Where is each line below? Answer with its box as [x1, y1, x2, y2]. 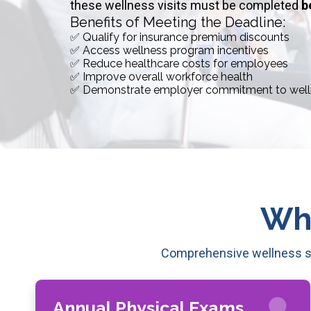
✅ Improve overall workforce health [69, 70, 253, 83]
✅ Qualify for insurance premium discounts [69, 31, 289, 44]
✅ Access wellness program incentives [69, 44, 269, 57]
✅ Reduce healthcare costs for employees [69, 57, 288, 70]
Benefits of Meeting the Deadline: [69, 14, 285, 31]
